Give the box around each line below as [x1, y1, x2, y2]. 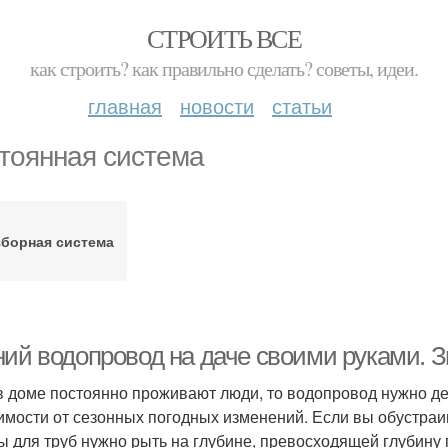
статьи [272, 91, 332, 120]
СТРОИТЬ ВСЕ [146, 21, 302, 55]
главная [88, 91, 162, 120]
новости [180, 91, 254, 120]
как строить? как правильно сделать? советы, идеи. [30, 55, 418, 82]
